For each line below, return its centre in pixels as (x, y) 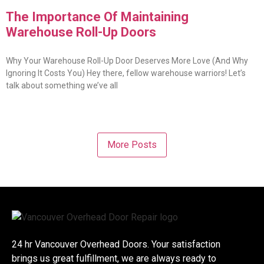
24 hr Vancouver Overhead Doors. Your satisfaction (116, 245)
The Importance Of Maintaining (97, 16)
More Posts (132, 144)
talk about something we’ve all (62, 85)
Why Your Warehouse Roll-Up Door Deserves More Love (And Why (127, 60)
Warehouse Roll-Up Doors (81, 32)
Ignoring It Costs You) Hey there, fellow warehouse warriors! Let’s (126, 73)
